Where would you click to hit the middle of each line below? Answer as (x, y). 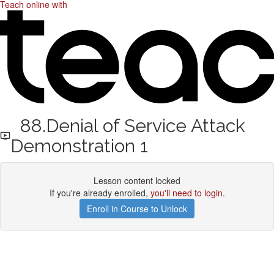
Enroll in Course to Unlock (137, 209)
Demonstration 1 (79, 146)
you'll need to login (186, 193)
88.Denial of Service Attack (128, 126)
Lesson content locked (137, 180)
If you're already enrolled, (100, 193)
